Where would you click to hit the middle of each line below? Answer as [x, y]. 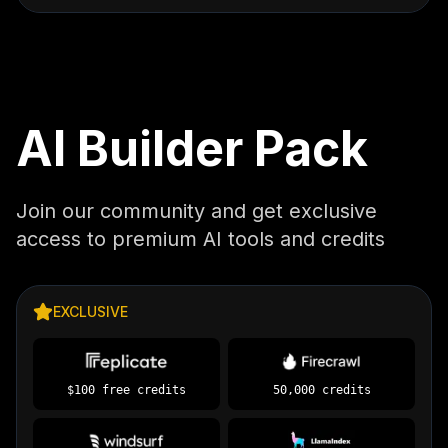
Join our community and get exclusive [196, 211]
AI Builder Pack [192, 148]
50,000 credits [321, 390]
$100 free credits [126, 390]
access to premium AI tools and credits [200, 239]
